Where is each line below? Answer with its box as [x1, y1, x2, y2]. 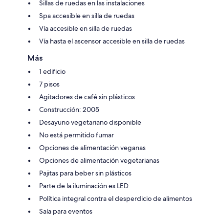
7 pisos [39, 79, 60, 88]
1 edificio [39, 66, 66, 76]
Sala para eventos [39, 206, 92, 216]
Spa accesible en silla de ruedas [39, 11, 134, 20]
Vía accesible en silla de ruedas [39, 23, 132, 33]
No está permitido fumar [39, 130, 114, 139]
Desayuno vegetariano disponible [39, 117, 141, 127]
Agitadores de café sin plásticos [39, 92, 135, 101]
